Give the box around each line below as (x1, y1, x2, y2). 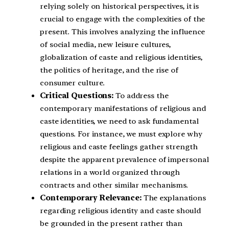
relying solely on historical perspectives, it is (40, 2, 199, 11)
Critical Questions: (40, 91, 114, 101)
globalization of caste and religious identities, (40, 53, 203, 62)
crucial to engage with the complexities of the (40, 14, 205, 24)
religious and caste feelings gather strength (40, 142, 198, 152)
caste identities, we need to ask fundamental (40, 117, 199, 126)
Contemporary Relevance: (40, 193, 142, 203)
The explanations (141, 193, 207, 203)
